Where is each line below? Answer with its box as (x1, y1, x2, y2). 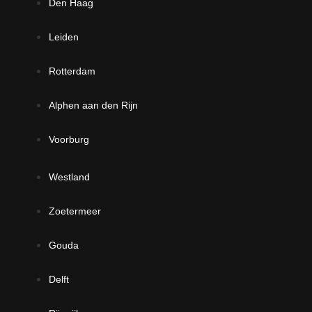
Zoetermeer (49, 205, 101, 217)
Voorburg (49, 133, 89, 145)
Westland (49, 171, 90, 182)
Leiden (49, 31, 79, 42)
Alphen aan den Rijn (49, 99, 138, 111)
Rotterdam (49, 65, 95, 77)
